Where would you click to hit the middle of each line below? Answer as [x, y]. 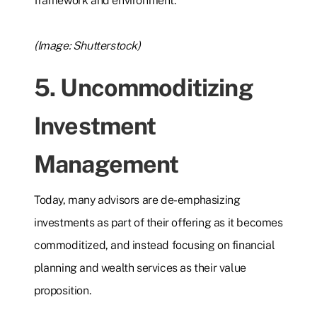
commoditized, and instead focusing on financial [155, 246]
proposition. [63, 291]
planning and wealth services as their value [140, 268]
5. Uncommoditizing [143, 88]
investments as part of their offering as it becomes [158, 223]
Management [106, 165]
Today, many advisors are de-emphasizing [137, 200]
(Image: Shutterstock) [87, 46]
